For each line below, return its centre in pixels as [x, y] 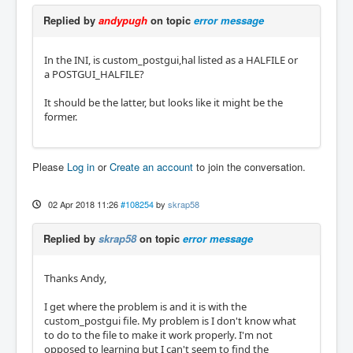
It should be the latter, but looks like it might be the [163, 102]
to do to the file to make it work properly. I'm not [158, 334]
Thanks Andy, [75, 278]
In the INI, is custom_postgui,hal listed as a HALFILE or [171, 59]
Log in [81, 166]
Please [50, 166]
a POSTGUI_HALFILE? [94, 74]
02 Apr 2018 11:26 [83, 204]
